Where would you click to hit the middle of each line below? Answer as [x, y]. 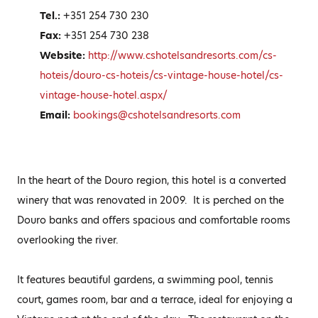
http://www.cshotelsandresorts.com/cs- [181, 55]
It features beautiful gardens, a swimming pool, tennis [145, 280]
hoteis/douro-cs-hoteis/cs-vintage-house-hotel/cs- [162, 75]
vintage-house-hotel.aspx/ [104, 95]
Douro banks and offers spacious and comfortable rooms [154, 220]
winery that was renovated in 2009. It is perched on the [150, 200]
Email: [55, 115]
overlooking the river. [68, 240]
